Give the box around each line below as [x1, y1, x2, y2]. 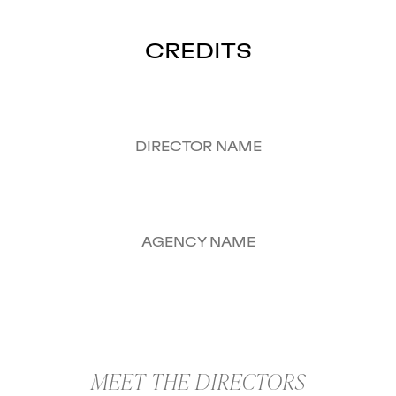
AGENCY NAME [141, 236, 255, 250]
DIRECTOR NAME [134, 141, 262, 155]
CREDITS [144, 42, 252, 64]
